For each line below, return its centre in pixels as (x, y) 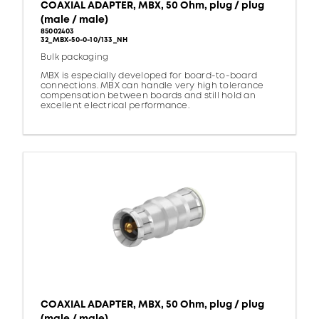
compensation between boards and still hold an (148, 96)
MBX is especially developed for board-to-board (149, 76)
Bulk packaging (75, 58)
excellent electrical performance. (115, 106)
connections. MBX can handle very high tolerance (152, 86)
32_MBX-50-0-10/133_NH (84, 40)
